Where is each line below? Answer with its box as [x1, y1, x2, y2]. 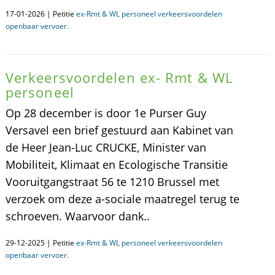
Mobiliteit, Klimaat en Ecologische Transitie [5, 157, 228, 172]
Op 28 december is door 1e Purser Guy [5, 106, 206, 120]
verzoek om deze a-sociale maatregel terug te [5, 192, 239, 206]
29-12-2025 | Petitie [5, 238, 76, 248]
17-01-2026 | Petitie [5, 9, 76, 19]
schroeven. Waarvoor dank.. [5, 209, 150, 223]
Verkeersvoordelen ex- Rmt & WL [5, 68, 233, 87]
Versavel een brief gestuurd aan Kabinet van [5, 123, 233, 137]
